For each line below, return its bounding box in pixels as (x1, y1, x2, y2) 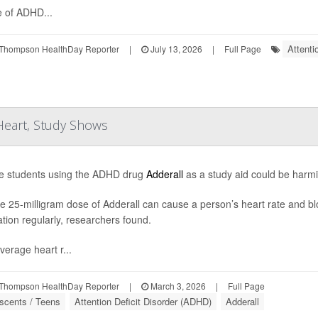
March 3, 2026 (148, 279, 206, 292)
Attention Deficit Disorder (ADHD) (74, 294, 212, 308)
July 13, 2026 (148, 43, 202, 55)
